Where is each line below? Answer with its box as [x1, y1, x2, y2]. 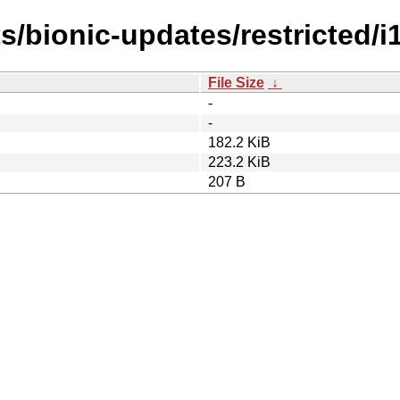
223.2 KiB [208, 154, 271, 170]
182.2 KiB [208, 134, 271, 150]
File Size [208, 74, 264, 90]
